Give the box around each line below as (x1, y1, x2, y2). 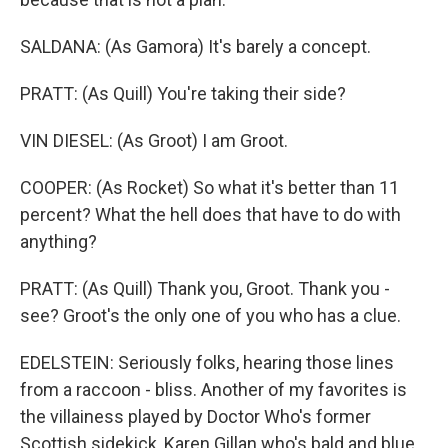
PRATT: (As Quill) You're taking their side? (20, 83, 346, 104)
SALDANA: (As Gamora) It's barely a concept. (20, 36, 371, 57)
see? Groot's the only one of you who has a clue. (20, 305, 401, 326)
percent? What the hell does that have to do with (20, 204, 401, 225)
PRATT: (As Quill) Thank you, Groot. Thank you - (20, 278, 390, 299)
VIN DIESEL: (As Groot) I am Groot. (20, 130, 288, 151)
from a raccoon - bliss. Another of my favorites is (20, 379, 407, 400)
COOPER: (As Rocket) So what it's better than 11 (20, 177, 399, 198)
